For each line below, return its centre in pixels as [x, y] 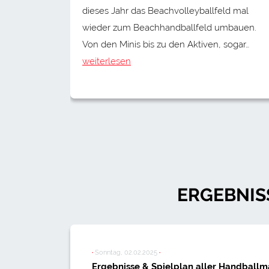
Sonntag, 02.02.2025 [126, 252]
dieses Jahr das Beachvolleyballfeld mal [165, 11]
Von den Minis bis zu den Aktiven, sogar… [166, 44]
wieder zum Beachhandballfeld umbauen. [169, 27]
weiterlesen [107, 61]
